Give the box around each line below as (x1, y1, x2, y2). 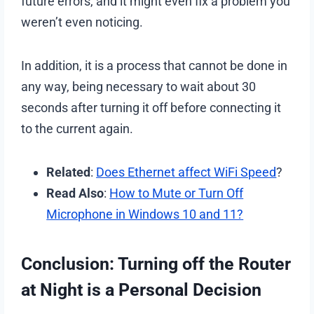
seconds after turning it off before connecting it (21, 100, 282, 115)
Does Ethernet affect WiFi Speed (96, 164, 277, 179)
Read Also (46, 185, 104, 200)
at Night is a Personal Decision (21, 280, 262, 301)
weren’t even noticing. (21, 14, 144, 29)
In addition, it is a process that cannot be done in (21, 57, 288, 73)
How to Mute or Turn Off (109, 185, 244, 200)
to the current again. (21, 121, 137, 136)
